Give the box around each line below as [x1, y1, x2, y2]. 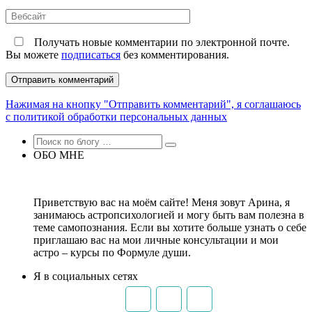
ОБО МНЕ [33, 149, 84, 162]
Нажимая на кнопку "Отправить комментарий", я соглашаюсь [6, 98, 301, 111]
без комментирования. [120, 49, 229, 61]
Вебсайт [5, 8, 44, 21]
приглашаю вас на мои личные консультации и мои [33, 234, 279, 247]
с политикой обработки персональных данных [6, 111, 227, 123]
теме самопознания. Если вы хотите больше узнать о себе [33, 221, 306, 234]
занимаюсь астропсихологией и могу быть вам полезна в [33, 209, 304, 221]
